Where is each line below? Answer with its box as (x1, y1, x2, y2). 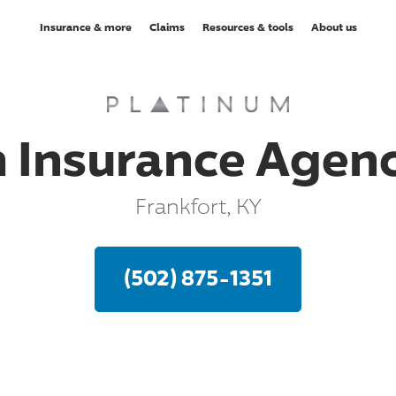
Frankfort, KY (134, 193, 261, 218)
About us (310, 19, 357, 34)
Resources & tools (202, 19, 293, 34)
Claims (148, 19, 185, 34)
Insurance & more (39, 19, 132, 34)
